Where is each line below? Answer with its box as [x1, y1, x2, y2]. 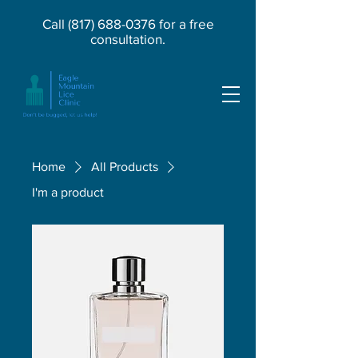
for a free [155, 16, 214, 31]
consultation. [90, 31, 165, 46]
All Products [91, 160, 158, 173]
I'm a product [32, 185, 104, 199]
